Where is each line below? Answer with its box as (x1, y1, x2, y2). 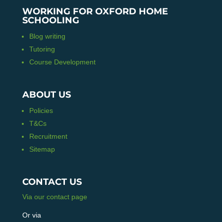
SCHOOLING (22, 14, 79, 26)
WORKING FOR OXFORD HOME (22, 5, 168, 17)
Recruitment (29, 132, 67, 140)
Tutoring (29, 45, 55, 53)
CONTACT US (22, 176, 82, 187)
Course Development (29, 57, 96, 66)
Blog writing (29, 32, 65, 40)
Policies (29, 106, 53, 114)
